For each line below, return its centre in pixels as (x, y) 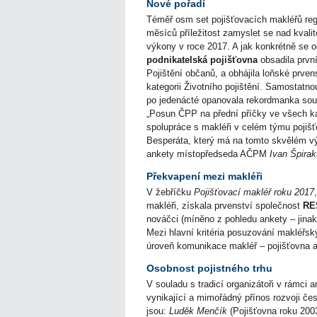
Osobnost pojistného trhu (209, 268)
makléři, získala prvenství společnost (225, 206)
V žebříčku (170, 192)
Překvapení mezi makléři (204, 176)
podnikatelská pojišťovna (202, 60)
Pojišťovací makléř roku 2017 (254, 192)
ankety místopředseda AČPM (208, 154)
